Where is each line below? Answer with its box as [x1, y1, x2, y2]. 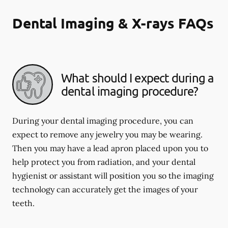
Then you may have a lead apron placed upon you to [12, 142, 208, 153]
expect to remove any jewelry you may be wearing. [12, 129, 203, 139]
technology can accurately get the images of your [12, 184, 198, 194]
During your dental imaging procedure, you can [12, 115, 193, 126]
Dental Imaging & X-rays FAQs [12, 13, 214, 32]
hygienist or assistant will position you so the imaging [12, 170, 214, 181]
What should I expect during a [61, 70, 214, 85]
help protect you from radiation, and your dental [12, 156, 195, 167]
